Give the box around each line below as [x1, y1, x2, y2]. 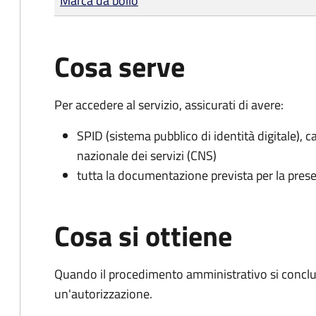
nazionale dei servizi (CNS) [77, 146, 217, 165]
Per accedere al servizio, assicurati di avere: [54, 95, 284, 114]
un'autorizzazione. [54, 284, 152, 303]
